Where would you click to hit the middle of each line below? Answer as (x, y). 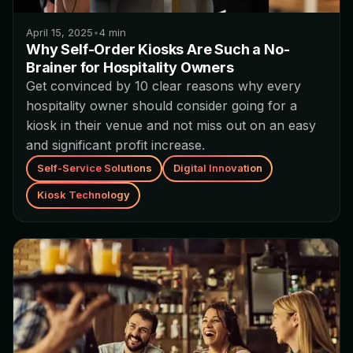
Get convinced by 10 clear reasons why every (163, 85)
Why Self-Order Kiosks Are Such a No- (158, 49)
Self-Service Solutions (94, 168)
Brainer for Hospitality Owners (130, 67)
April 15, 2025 (59, 32)
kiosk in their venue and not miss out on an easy (171, 125)
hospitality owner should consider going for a (162, 105)
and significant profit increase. (115, 145)
